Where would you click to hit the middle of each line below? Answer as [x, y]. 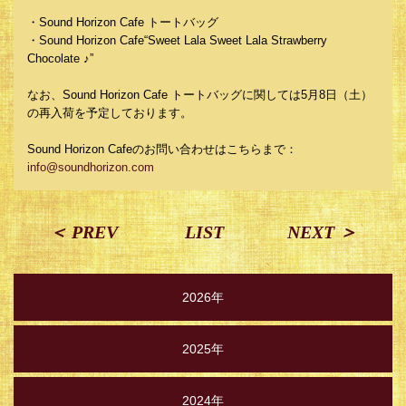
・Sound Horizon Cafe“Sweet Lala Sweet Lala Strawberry [177, 40]
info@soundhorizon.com [91, 167]
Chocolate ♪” [60, 58]
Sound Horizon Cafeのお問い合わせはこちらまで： [168, 149]
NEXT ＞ [322, 232]
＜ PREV [83, 232]
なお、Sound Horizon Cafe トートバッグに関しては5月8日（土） [200, 95]
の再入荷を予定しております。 [110, 113]
